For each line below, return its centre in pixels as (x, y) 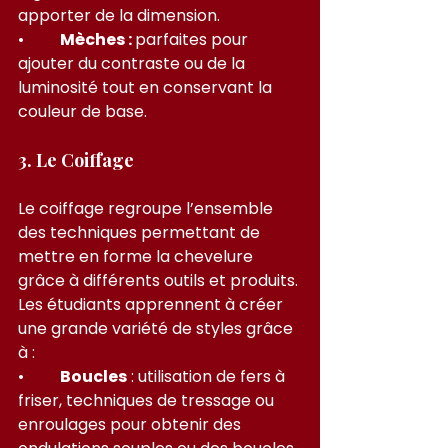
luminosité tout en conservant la (147, 87)
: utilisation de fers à (208, 376)
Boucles (93, 376)
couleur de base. (82, 111)
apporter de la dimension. (119, 15)
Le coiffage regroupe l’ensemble (147, 208)
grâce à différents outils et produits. (160, 280)
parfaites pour (193, 39)
